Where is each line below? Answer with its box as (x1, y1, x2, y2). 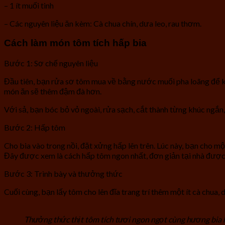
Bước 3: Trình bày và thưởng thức (4, 169, 123, 179)
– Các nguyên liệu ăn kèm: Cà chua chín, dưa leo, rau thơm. (4, 18, 201, 28)
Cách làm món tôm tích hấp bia (4, 38, 149, 49)
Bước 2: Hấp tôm (4, 123, 65, 133)
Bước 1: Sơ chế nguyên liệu (4, 58, 98, 68)
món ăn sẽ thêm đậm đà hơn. (4, 86, 101, 96)
